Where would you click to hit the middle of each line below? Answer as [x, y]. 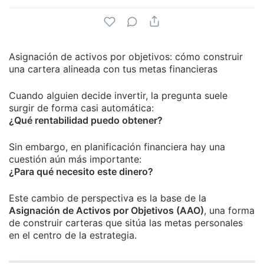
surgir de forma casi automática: [81, 108]
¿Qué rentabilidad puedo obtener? [86, 120]
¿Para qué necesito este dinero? [81, 171]
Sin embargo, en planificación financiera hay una [117, 147]
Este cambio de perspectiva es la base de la [108, 198]
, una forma [229, 210]
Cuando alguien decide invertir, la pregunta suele [118, 95]
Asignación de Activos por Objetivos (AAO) [106, 210]
